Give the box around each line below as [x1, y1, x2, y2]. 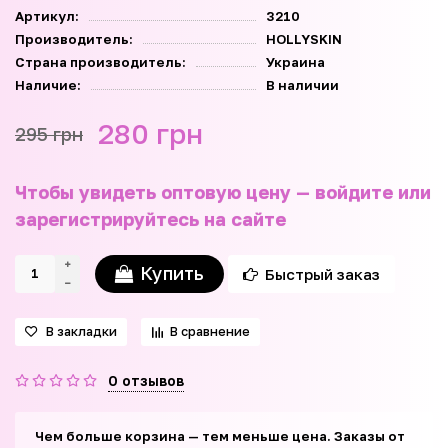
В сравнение [170, 324, 250, 340]
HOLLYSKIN [265, 30, 342, 47]
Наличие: [15, 76, 81, 93]
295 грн [15, 122, 83, 145]
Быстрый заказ [265, 264, 380, 283]
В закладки [46, 324, 117, 340]
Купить [140, 262, 204, 285]
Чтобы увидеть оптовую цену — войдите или [15, 180, 431, 203]
